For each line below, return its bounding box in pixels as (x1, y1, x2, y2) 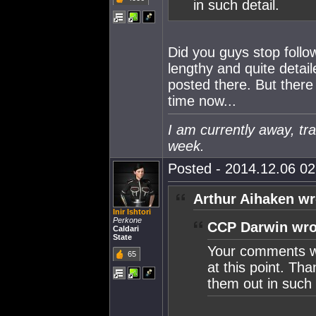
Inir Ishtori (113, 207, 151, 216)
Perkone (113, 216, 142, 224)
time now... (168, 93, 236, 109)
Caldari (113, 224, 139, 233)
